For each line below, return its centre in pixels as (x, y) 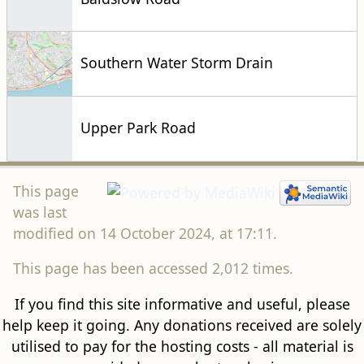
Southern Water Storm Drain (176, 63)
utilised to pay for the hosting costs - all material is (182, 346)
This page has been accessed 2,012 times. (153, 269)
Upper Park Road (138, 128)
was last (39, 212)
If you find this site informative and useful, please (182, 303)
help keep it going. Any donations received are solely (182, 325)
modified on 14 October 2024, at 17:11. (145, 233)
